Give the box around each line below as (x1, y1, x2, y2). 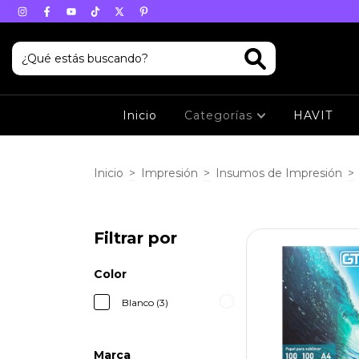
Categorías (184, 108, 256, 123)
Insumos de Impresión (216, 165, 342, 180)
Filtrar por (94, 228, 177, 248)
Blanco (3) (122, 296, 168, 309)
